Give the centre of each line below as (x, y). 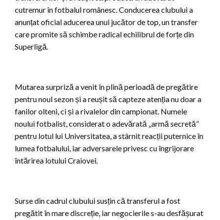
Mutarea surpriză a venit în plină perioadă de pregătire (106, 86)
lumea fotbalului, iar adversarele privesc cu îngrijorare (104, 148)
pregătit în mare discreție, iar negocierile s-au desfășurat (109, 213)
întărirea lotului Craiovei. (56, 160)
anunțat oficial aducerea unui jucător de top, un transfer (106, 22)
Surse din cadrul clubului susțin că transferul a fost (97, 200)
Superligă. (31, 46)
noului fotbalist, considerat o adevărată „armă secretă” (107, 123)
